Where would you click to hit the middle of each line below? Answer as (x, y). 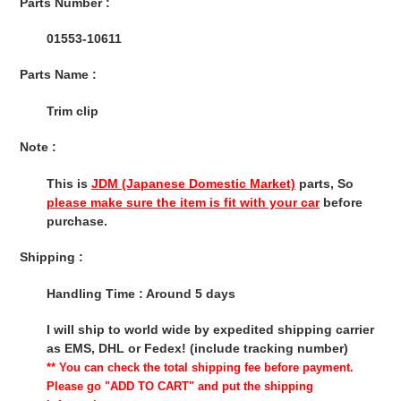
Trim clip (73, 111)
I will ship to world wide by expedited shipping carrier (210, 330)
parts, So (324, 183)
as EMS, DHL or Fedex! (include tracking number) (197, 349)
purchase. (77, 221)
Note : (38, 147)
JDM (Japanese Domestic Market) (193, 183)
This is (69, 183)
